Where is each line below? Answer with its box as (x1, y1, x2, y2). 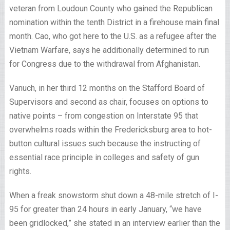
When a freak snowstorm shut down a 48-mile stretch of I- (9, 190, 218, 200)
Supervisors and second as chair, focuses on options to (9, 97, 208, 107)
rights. (9, 166, 31, 176)
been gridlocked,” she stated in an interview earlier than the (9, 218, 220, 228)
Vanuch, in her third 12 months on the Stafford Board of (9, 83, 205, 93)
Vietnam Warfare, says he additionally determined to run (9, 45, 209, 55)
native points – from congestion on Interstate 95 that (9, 111, 198, 121)
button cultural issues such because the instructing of (9, 139, 201, 148)
